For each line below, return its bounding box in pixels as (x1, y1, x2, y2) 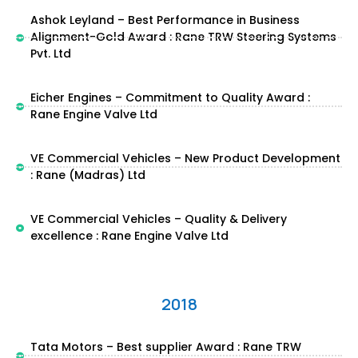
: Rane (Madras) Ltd (30, 167, 145, 183)
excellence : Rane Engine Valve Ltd (30, 228, 229, 244)
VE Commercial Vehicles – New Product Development (30, 150, 340, 166)
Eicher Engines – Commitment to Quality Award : (30, 89, 310, 105)
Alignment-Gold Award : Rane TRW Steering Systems (30, 29, 336, 45)
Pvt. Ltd (30, 46, 71, 62)
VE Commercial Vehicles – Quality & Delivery (30, 211, 287, 227)
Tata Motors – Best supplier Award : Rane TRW (30, 339, 301, 355)
